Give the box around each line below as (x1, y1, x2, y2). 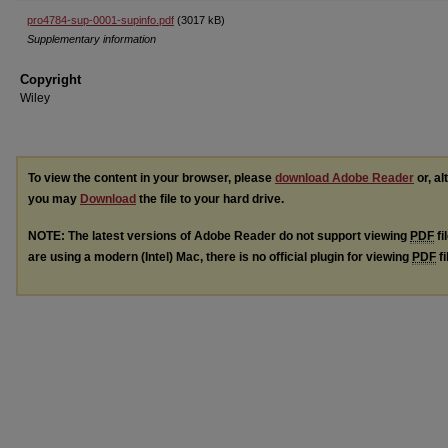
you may (28, 192, 80, 206)
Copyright (20, 72, 81, 87)
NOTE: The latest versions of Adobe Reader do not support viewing (28, 228, 410, 243)
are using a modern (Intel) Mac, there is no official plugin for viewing (28, 249, 412, 264)
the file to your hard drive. (136, 192, 284, 206)
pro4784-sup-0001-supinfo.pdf (27, 14, 174, 26)
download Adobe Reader (275, 171, 414, 185)
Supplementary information (27, 33, 156, 45)
